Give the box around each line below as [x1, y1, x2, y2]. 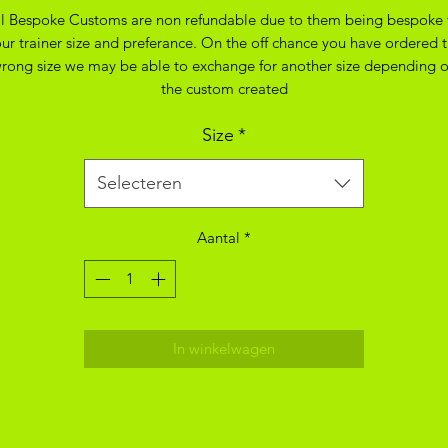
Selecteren [97, 171, 182, 194]
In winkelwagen [173, 339, 275, 359]
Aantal [197, 227, 240, 247]
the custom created [160, 78, 288, 98]
